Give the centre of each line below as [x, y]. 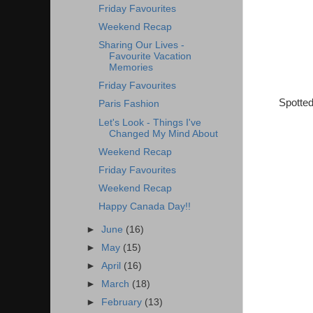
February [123, 303]
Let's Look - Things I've [150, 122]
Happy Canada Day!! [144, 206]
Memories [131, 68]
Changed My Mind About [163, 133]
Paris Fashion [129, 104]
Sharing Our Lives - [141, 45]
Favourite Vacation [150, 57]
